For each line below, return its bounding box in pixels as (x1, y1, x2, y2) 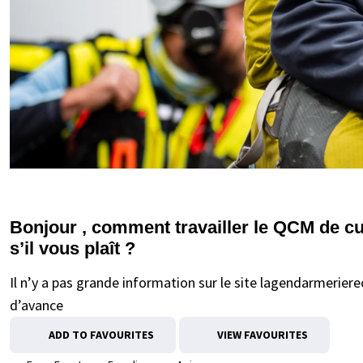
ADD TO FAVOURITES (48, 327, 154, 342)
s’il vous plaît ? (10, 238, 135, 258)
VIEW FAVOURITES (215, 327, 308, 342)
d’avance (10, 296, 63, 314)
